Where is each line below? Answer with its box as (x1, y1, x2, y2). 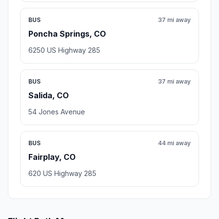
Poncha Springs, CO (28, 29, 106, 39)
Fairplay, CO (28, 152, 76, 162)
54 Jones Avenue (28, 108, 85, 116)
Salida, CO (28, 90, 69, 101)
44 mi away (158, 139, 191, 147)
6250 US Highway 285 (28, 46, 100, 55)
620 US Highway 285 (28, 169, 96, 178)
